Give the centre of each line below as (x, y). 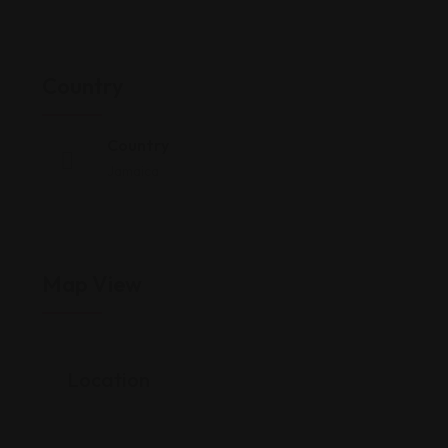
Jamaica (133, 171)
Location (108, 379)
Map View (92, 284)
